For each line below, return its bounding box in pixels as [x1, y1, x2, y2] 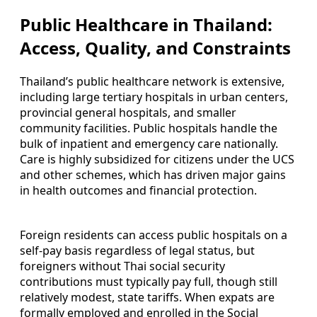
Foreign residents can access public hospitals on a [20, 226, 287, 243]
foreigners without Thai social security [20, 258, 225, 274]
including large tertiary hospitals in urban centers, [20, 88, 288, 105]
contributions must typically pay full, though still [20, 273, 277, 289]
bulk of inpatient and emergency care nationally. [20, 135, 278, 151]
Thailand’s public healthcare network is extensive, [20, 73, 284, 89]
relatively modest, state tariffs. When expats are [20, 289, 275, 305]
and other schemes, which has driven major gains [20, 166, 286, 183]
